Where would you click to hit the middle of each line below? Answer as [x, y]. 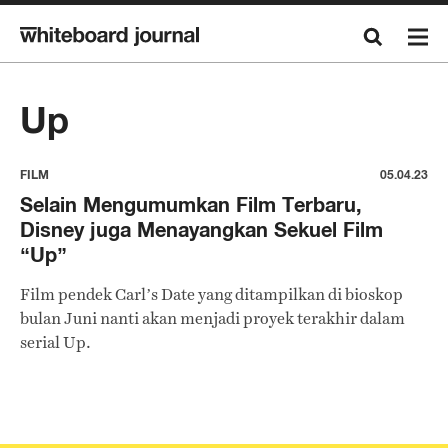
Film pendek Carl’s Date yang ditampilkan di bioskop [211, 294]
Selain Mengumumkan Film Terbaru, [191, 204]
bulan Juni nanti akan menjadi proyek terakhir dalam [212, 318]
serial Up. [55, 342]
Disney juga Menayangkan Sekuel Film [201, 229]
